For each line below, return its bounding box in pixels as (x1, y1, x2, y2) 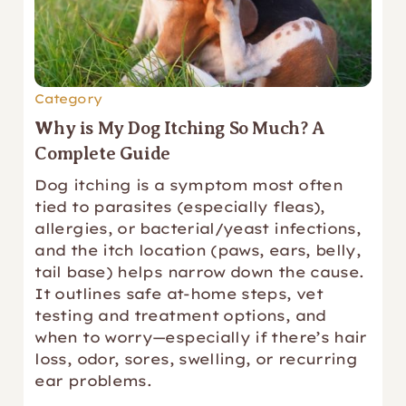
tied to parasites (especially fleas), (34, 198, 325, 216)
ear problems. (34, 372, 152, 390)
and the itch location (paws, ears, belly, (34, 241, 362, 259)
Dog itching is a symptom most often (34, 176, 343, 194)
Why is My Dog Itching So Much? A (34, 118, 325, 139)
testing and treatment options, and (34, 306, 326, 324)
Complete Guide (34, 143, 170, 164)
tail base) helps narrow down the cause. (34, 263, 364, 281)
